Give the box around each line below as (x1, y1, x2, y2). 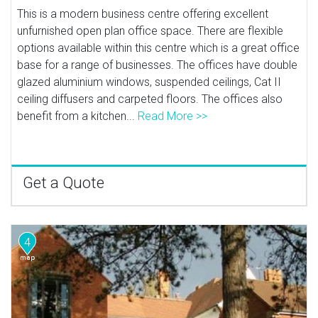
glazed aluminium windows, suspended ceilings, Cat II (17, 75, 282, 89)
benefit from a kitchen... (17, 109, 138, 123)
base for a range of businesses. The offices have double (17, 57, 298, 72)
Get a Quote (23, 173, 104, 192)
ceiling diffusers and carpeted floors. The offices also (17, 92, 283, 106)
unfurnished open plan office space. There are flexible (17, 23, 284, 38)
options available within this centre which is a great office (17, 40, 300, 55)
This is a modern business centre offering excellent (17, 6, 269, 21)
